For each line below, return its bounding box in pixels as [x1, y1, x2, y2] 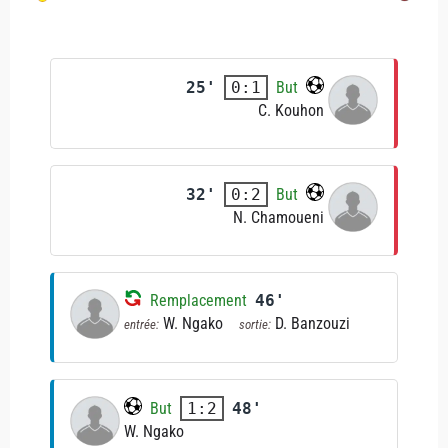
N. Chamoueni [233, 208, 324, 227]
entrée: [124, 317, 159, 332]
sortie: [239, 317, 271, 332]
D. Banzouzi [275, 314, 350, 333]
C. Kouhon [258, 101, 324, 120]
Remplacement [150, 291, 247, 310]
